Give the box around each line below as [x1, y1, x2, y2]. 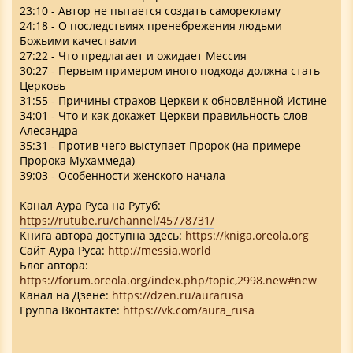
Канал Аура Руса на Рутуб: [20, 197, 161, 213]
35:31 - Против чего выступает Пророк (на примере [20, 137, 301, 153]
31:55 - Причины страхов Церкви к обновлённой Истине [20, 92, 327, 108]
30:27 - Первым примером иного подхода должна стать [20, 62, 320, 78]
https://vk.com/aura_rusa [123, 302, 255, 318]
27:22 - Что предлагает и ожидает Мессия [20, 47, 247, 63]
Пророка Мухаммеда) [20, 152, 135, 168]
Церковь [20, 77, 65, 93]
